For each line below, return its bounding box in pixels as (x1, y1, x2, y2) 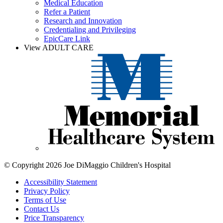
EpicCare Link (44, 34, 90, 43)
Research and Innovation (44, 16, 122, 25)
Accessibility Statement (24, 178, 97, 187)
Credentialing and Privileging (44, 25, 136, 34)
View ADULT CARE (24, 43, 94, 52)
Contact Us (24, 205, 59, 214)
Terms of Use (24, 196, 66, 205)
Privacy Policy (24, 187, 70, 196)
